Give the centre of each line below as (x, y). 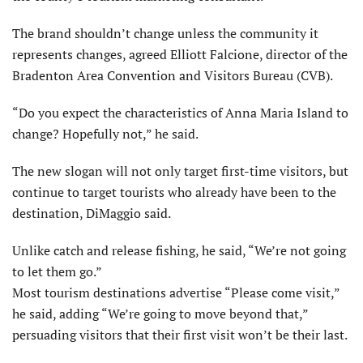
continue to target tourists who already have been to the (174, 192)
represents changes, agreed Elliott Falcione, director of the (180, 55)
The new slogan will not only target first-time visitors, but (180, 171)
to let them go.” (57, 272)
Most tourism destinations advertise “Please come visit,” (176, 293)
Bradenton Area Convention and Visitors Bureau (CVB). (173, 76)
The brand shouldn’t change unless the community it (165, 34)
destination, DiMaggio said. (92, 214)
